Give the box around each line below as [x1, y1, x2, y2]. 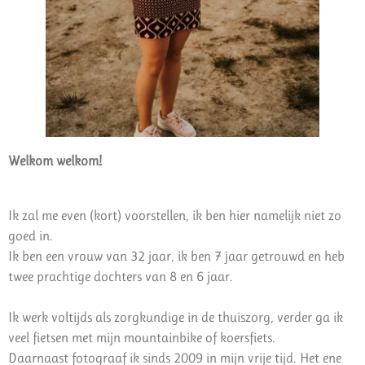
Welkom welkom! [8, 152, 102, 169]
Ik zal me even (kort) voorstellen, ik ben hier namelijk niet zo [8, 207, 341, 224]
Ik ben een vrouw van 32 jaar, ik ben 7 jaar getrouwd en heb [8, 248, 345, 265]
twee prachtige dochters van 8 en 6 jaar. [8, 268, 233, 285]
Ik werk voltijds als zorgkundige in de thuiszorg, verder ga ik [8, 309, 343, 326]
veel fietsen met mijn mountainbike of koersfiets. [8, 329, 275, 346]
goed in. [8, 227, 53, 244]
